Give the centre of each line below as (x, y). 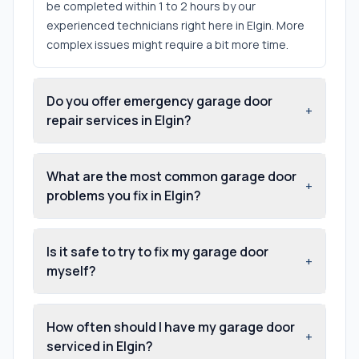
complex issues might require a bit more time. (167, 44)
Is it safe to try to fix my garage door (157, 251)
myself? (71, 270)
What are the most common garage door (171, 176)
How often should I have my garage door (171, 327)
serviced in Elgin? (100, 346)
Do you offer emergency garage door (159, 101)
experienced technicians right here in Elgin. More (175, 25)
